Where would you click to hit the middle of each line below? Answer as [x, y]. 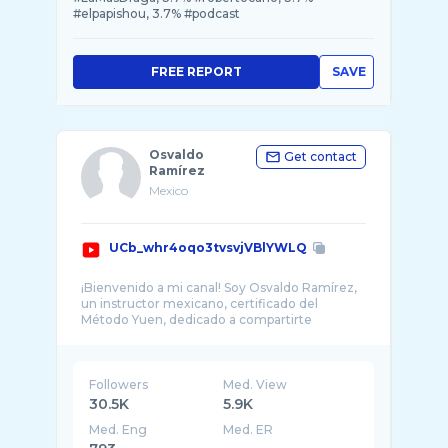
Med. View [255, 384]
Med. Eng [118, 429]
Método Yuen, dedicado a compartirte [196, 319]
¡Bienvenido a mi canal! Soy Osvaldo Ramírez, [219, 287]
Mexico [168, 190]
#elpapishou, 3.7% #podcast [156, 13]
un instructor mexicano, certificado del [199, 303]
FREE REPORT [196, 71]
